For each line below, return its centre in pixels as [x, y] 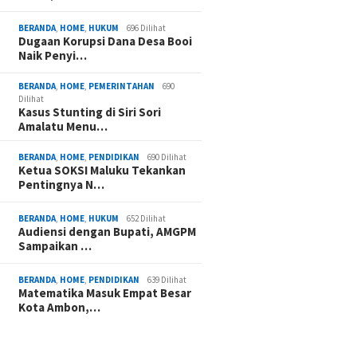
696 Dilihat [147, 27]
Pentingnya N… [62, 184]
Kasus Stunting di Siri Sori [90, 112]
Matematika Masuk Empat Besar [105, 292]
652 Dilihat [147, 218]
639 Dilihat [167, 279]
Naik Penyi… [53, 55]
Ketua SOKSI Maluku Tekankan [102, 170]
